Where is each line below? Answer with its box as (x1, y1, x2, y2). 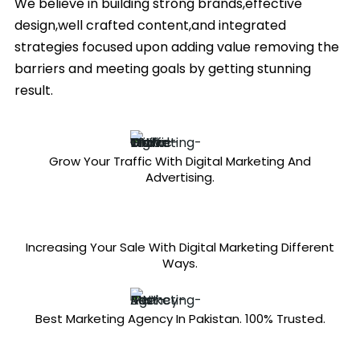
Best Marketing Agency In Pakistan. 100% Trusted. (35, 309, 325, 327)
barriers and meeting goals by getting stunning (14, 59, 311, 78)
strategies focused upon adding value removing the (14, 37, 339, 56)
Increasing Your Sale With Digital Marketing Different (26, 238, 334, 256)
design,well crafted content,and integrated (14, 15, 286, 35)
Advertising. (145, 168, 215, 186)
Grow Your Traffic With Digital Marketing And (49, 152, 311, 170)
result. (14, 80, 53, 100)
